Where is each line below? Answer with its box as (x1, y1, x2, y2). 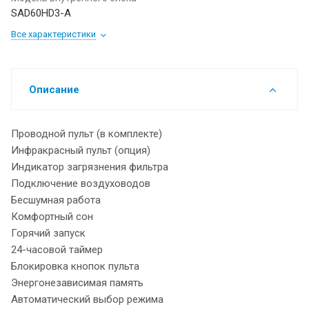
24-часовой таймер (11, 243, 103, 256)
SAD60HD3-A (11, 6, 71, 19)
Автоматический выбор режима (11, 292, 163, 306)
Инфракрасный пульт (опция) (11, 143, 150, 157)
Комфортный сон (11, 210, 93, 223)
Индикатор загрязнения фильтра (11, 160, 168, 173)
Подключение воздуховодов (11, 177, 150, 190)
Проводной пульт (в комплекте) (11, 127, 162, 140)
